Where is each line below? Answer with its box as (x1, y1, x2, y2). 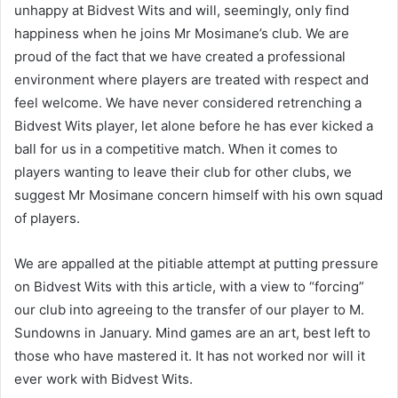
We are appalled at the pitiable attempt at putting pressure (14, 254, 378, 272)
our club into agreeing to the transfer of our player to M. (14, 300, 364, 318)
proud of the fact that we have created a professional (14, 47, 346, 65)
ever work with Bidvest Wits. (14, 370, 193, 387)
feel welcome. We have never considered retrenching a (14, 93, 362, 111)
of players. (14, 209, 80, 227)
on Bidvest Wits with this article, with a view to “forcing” (14, 277, 364, 295)
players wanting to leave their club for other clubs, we (14, 163, 352, 180)
